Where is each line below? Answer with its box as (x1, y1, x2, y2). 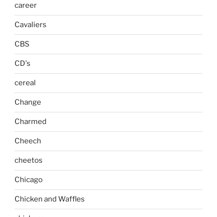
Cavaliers (15, 20, 46, 29)
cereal (15, 78, 36, 87)
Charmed (15, 117, 46, 126)
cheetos (15, 156, 43, 165)
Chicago (15, 175, 43, 184)
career (15, 1, 37, 10)
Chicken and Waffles (15, 195, 85, 203)
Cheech (15, 137, 41, 145)
